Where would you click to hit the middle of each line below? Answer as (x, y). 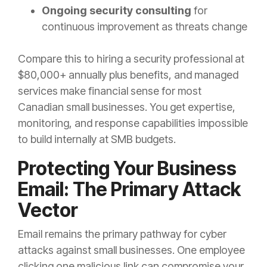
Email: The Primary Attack (129, 190)
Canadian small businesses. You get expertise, (127, 107)
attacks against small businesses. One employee (131, 250)
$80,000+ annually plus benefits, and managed (128, 75)
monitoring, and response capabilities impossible (133, 123)
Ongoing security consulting (117, 11)
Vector (48, 210)
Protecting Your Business (127, 169)
